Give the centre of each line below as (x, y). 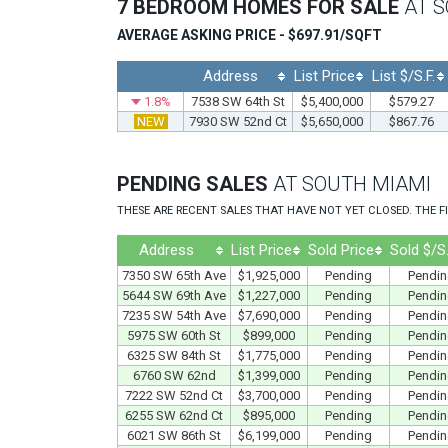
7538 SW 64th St (238, 101)
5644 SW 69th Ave (174, 295)
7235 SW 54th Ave (174, 315)
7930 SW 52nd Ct (238, 121)
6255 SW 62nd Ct (174, 415)
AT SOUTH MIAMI (352, 183)
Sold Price (341, 249)
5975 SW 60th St (174, 335)
